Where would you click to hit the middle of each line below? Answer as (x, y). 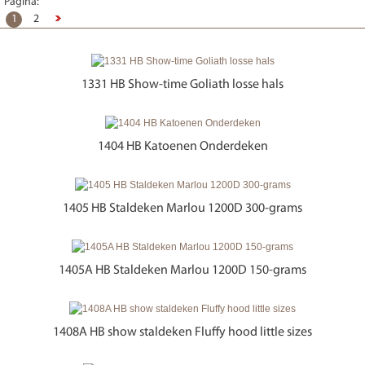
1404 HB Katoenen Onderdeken (182, 146)
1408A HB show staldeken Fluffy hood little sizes (182, 332)
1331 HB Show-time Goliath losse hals (182, 84)
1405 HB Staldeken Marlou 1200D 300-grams (182, 208)
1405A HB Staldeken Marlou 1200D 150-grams (182, 270)
